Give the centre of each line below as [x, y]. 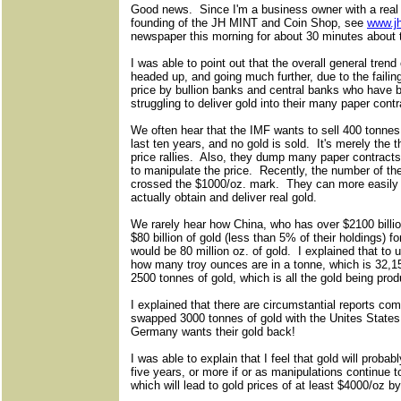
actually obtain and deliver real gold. [224, 198]
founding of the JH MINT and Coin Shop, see [249, 23]
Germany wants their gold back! [213, 332]
